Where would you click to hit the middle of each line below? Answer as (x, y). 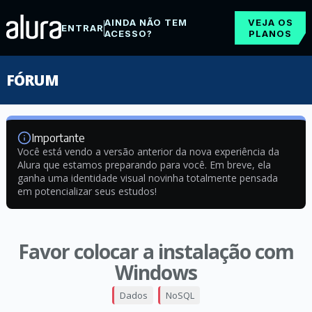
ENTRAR (82, 28)
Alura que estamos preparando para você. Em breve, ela (144, 165)
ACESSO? (128, 33)
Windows (156, 272)
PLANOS (271, 33)
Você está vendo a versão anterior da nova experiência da (148, 151)
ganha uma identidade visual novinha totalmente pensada (147, 178)
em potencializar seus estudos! (87, 191)
